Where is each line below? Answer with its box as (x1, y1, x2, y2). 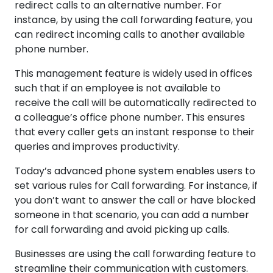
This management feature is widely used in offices (15, 66, 252, 81)
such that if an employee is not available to (15, 81, 221, 96)
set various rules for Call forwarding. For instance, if (15, 179, 258, 193)
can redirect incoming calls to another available (15, 27, 245, 42)
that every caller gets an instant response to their (15, 125, 255, 140)
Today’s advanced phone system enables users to (15, 164, 255, 179)
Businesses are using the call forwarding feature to (15, 247, 256, 261)
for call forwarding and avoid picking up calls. (15, 222, 229, 237)
